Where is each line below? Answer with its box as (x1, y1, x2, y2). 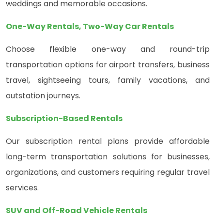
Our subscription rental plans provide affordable (6, 136, 210, 147)
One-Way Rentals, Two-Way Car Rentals (6, 21, 174, 32)
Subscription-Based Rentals (6, 113, 123, 124)
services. (6, 182, 39, 194)
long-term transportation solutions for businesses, (6, 151, 210, 163)
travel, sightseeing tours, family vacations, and (6, 75, 210, 86)
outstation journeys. (6, 90, 80, 102)
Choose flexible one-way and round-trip (6, 44, 210, 55)
